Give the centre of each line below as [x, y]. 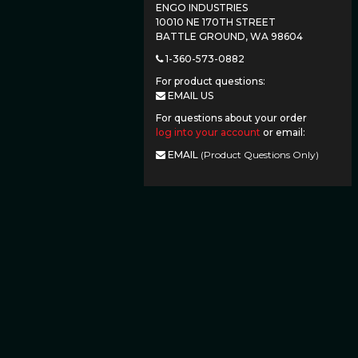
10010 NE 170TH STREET [216, 22]
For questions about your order [231, 118]
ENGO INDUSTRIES [202, 8]
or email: [283, 132]
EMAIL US [189, 95]
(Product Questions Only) [260, 155]
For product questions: [211, 81]
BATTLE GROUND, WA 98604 [229, 36]
